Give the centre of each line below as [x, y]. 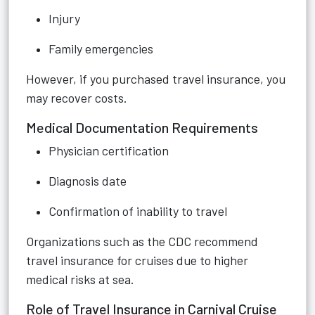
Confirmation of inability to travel [138, 211]
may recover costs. [77, 98]
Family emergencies [101, 49]
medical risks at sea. [80, 279]
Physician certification [109, 150]
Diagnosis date [88, 181]
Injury [64, 18]
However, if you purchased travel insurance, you [156, 79]
